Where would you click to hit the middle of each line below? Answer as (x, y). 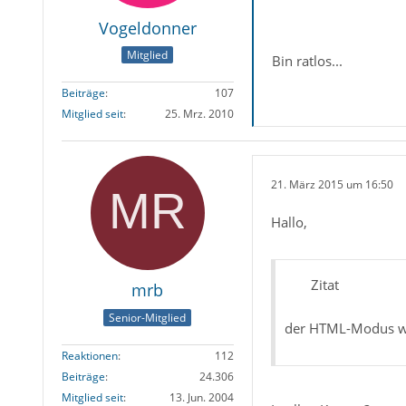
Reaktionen (89, 355)
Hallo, (289, 222)
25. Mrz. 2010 (199, 114)
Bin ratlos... (307, 61)
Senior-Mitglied (148, 317)
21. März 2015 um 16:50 (332, 184)
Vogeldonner (147, 28)
